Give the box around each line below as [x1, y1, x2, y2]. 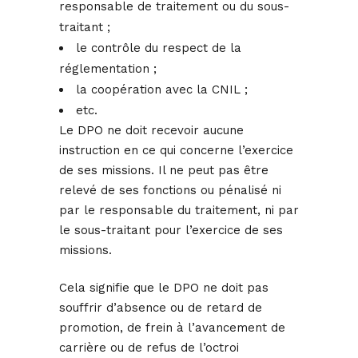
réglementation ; [59, 62, 157, 77]
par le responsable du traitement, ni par [59, 203, 299, 218]
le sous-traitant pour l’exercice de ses [59, 223, 283, 238]
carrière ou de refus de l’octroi [59, 340, 239, 356]
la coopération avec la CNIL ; [76, 82, 248, 97]
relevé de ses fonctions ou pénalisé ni [59, 183, 281, 198]
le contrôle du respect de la [76, 41, 241, 56]
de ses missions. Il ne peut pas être [59, 163, 268, 178]
